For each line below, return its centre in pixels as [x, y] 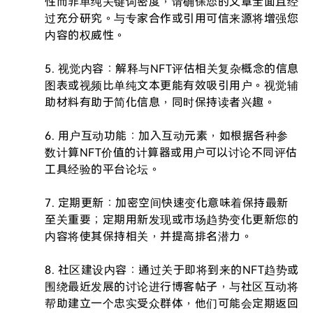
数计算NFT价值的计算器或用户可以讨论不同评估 [171, 153]
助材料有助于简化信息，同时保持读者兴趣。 [160, 102]
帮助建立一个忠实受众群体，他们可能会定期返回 [172, 304]
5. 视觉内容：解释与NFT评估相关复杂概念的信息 [172, 69]
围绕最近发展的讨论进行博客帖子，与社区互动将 [172, 287]
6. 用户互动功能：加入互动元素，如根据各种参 [167, 136]
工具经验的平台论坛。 [102, 169]
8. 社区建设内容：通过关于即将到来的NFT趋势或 [172, 270]
